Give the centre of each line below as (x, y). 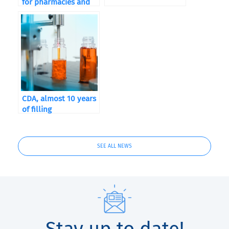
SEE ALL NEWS (114, 146)
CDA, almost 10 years (59, 99)
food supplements (54, 13)
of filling (37, 109)
